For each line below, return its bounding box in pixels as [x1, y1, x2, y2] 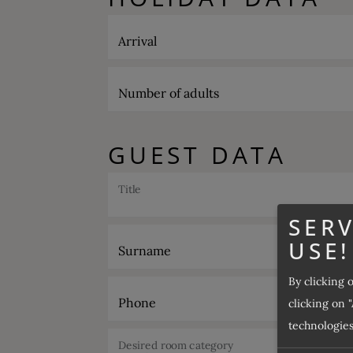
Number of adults [118, 84, 219, 101]
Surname [118, 242, 171, 258]
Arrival [118, 32, 157, 49]
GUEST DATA [108, 138, 287, 171]
